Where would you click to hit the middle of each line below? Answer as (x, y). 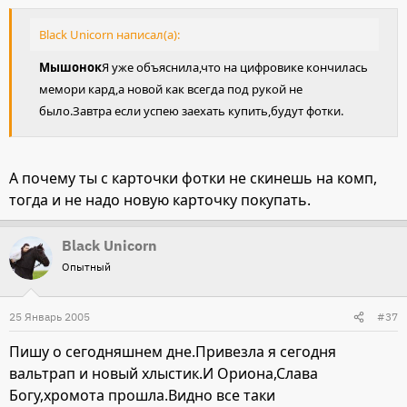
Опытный (86, 267)
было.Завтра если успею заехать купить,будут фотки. (191, 111)
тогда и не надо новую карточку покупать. (160, 200)
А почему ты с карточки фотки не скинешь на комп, (193, 179)
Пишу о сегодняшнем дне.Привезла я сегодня (173, 352)
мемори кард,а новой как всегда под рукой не (171, 89)
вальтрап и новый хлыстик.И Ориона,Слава (164, 374)
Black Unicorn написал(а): (109, 35)
